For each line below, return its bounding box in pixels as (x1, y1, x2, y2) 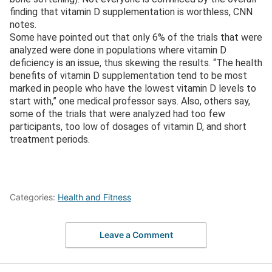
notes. (10, 18, 36, 30)
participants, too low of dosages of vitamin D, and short (10, 120, 246, 132)
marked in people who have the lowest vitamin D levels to (10, 82, 256, 94)
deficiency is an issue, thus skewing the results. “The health (10, 56, 262, 69)
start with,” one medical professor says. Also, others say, (10, 95, 250, 107)
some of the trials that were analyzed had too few (10, 107, 225, 120)
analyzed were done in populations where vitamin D (10, 44, 226, 56)
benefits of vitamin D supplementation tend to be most (10, 69, 247, 81)
